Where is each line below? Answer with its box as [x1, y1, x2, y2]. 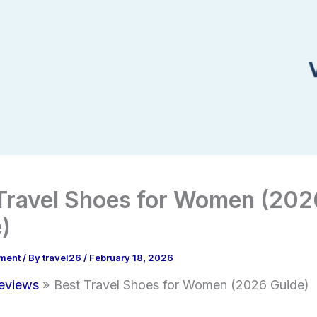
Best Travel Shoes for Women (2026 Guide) [53, 277, 309, 293]
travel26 [42, 252, 83, 264]
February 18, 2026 [89, 252, 173, 264]
